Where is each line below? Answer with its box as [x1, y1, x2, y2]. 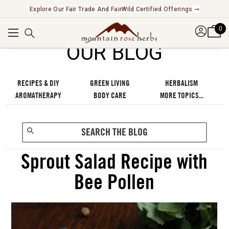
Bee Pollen [74, 172, 154, 193]
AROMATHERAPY [15, 91, 62, 100]
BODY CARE [94, 91, 127, 100]
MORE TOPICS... [159, 91, 203, 100]
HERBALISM [165, 79, 198, 87]
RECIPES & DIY [17, 79, 60, 87]
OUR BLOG [66, 41, 163, 65]
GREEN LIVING [90, 79, 130, 87]
